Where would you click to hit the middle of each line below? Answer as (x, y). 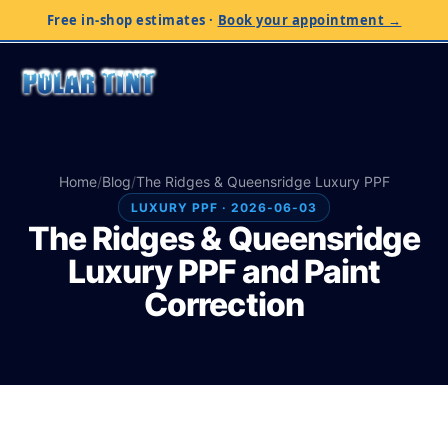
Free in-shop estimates (126, 20)
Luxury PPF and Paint (224, 271)
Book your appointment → (309, 20)
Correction (224, 304)
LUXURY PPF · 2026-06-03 (224, 207)
